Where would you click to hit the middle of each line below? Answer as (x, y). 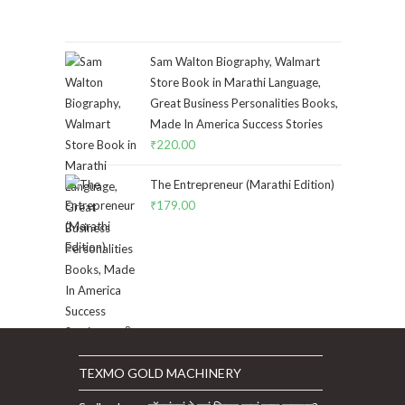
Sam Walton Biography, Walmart (235, 61)
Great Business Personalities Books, (244, 103)
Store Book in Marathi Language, (235, 82)
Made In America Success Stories (236, 124)
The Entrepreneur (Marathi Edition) (242, 184)
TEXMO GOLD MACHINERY (160, 373)
